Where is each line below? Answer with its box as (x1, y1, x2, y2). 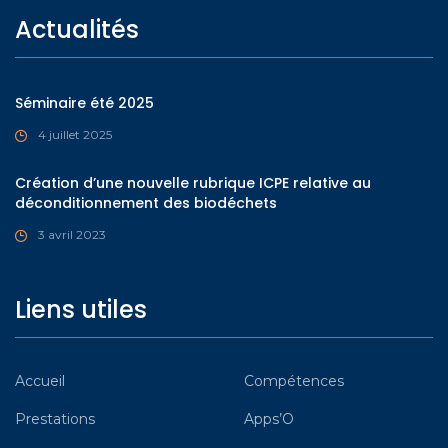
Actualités (15, 12, 139, 46)
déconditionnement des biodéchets (15, 192, 277, 213)
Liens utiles (15, 292, 147, 326)
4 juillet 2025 (38, 126, 112, 142)
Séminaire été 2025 (15, 92, 154, 113)
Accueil (15, 371, 65, 390)
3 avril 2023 (38, 226, 106, 242)
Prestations (15, 409, 95, 428)
